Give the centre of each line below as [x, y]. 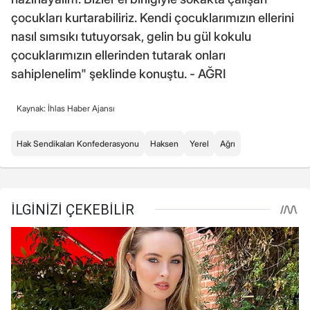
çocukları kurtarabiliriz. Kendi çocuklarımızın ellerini [153, 17]
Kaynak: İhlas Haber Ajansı [66, 108]
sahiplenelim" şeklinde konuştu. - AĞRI [118, 73]
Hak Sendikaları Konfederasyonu [78, 143]
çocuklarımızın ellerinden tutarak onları [118, 55]
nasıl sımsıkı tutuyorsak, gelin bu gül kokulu [131, 36]
